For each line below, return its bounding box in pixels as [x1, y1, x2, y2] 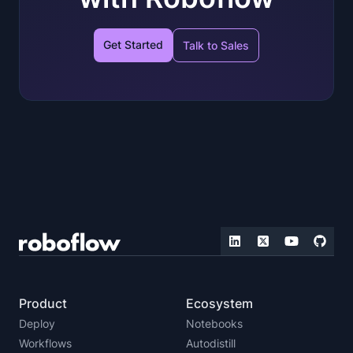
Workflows [19, 336, 72, 351]
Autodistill [186, 336, 236, 351]
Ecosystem [186, 295, 253, 312]
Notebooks [186, 317, 243, 331]
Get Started [103, 38, 163, 52]
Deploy [19, 317, 55, 331]
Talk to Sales [183, 39, 249, 53]
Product [19, 295, 67, 312]
